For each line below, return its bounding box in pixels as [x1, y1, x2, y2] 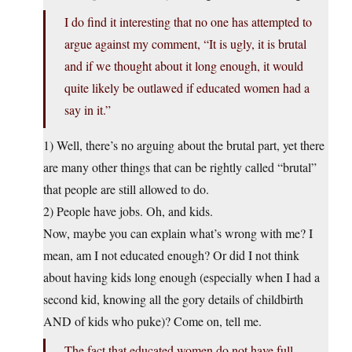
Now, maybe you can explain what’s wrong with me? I [43, 225, 313, 242]
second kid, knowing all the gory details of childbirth [43, 291, 303, 308]
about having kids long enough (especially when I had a [43, 269, 320, 286]
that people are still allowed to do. [43, 181, 209, 198]
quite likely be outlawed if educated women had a [64, 79, 310, 97]
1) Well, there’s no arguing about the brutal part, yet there [43, 137, 324, 154]
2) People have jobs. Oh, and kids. [43, 203, 213, 220]
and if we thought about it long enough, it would [64, 57, 303, 75]
